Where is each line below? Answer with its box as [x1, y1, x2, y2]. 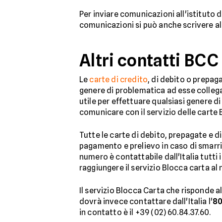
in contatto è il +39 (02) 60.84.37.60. [79, 208, 211, 217]
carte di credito [89, 75, 148, 84]
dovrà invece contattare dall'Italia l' [79, 197, 213, 206]
